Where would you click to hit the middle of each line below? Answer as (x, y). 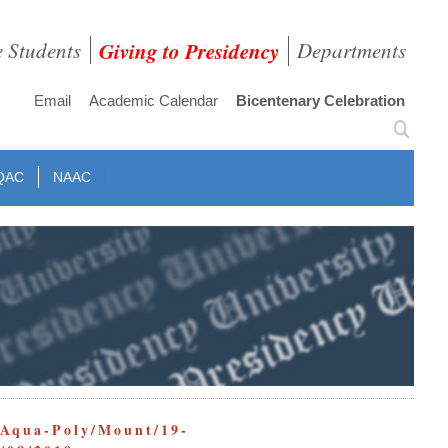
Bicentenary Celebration (321, 100)
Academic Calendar (154, 100)
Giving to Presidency (189, 51)
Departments (351, 50)
